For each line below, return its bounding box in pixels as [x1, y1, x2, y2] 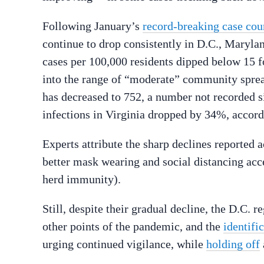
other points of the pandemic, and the [42, 219, 223, 233]
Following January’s [42, 19, 143, 32]
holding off [206, 237, 260, 250]
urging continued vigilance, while [42, 237, 206, 250]
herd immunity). [42, 172, 121, 186]
